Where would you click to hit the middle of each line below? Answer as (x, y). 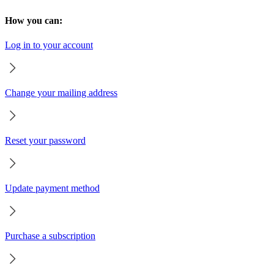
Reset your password (45, 140)
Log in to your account (49, 45)
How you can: (34, 21)
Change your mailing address (61, 92)
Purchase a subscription (50, 235)
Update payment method (52, 188)
